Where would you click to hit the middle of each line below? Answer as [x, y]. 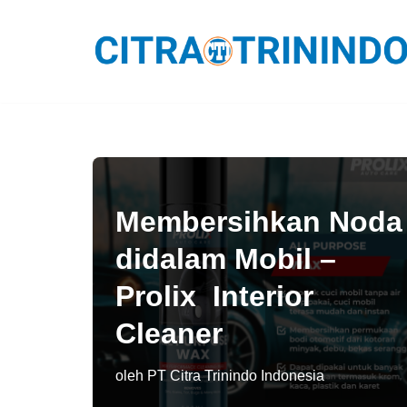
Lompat [41, 52]
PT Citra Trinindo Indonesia [236, 375]
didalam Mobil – [230, 259]
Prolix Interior [214, 296]
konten [38, 106]
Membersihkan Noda [259, 222]
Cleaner [169, 333]
